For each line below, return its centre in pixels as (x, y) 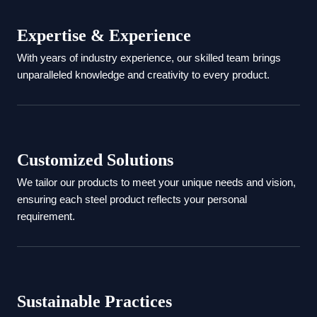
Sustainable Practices (94, 302)
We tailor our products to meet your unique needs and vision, (156, 183)
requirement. (46, 217)
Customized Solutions (95, 160)
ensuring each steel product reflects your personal (132, 200)
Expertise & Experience (104, 36)
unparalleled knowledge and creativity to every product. (143, 75)
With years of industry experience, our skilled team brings (149, 58)
